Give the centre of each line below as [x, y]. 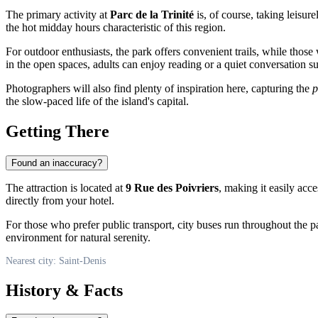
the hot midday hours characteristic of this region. [116, 27]
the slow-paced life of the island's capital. [97, 101]
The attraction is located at [66, 187]
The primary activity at [58, 14]
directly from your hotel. [60, 200]
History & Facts [64, 290]
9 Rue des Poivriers [172, 187]
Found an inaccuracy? [57, 163]
